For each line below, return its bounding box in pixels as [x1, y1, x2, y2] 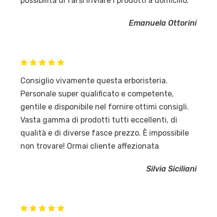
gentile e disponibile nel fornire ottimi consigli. [20, 102, 189, 112]
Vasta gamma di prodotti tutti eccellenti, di [20, 115, 178, 125]
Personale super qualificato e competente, [20, 89, 174, 99]
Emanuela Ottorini [128, 18, 197, 28]
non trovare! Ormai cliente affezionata [20, 141, 159, 151]
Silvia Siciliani [146, 164, 197, 174]
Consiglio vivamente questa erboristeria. [20, 76, 168, 86]
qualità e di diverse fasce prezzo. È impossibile [20, 128, 189, 138]
